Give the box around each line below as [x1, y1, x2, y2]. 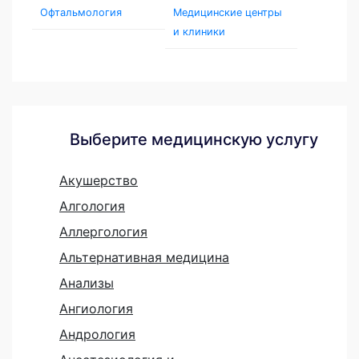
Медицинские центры [172, 6, 282, 19]
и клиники [172, 26, 225, 38]
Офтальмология [40, 6, 122, 19]
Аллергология [59, 224, 147, 240]
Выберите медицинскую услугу [69, 130, 318, 150]
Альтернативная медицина [59, 249, 229, 266]
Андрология [59, 326, 135, 343]
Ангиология [59, 301, 133, 317]
